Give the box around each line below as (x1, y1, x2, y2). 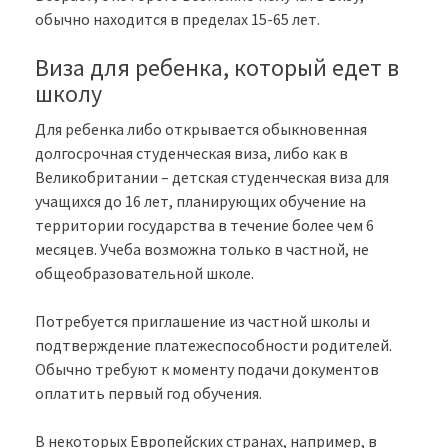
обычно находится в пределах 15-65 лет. (35, 9, 320, 30)
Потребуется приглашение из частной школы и (35, 311, 370, 332)
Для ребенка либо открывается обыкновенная (35, 119, 367, 140)
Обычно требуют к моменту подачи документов (35, 359, 379, 380)
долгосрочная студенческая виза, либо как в (35, 143, 351, 164)
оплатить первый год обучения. (35, 383, 262, 404)
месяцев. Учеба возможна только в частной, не (35, 239, 369, 260)
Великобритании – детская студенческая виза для (35, 167, 389, 188)
